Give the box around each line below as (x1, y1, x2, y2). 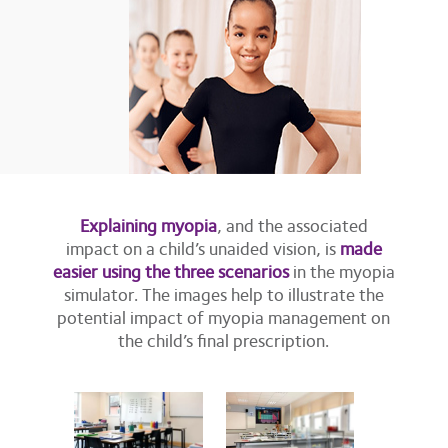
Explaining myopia (79, 211, 217, 239)
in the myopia (288, 257, 395, 285)
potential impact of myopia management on (57, 303, 391, 331)
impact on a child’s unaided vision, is (65, 234, 340, 262)
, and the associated (216, 211, 368, 239)
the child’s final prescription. (118, 326, 330, 354)
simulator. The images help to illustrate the (63, 280, 384, 308)
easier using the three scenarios (52, 257, 289, 285)
